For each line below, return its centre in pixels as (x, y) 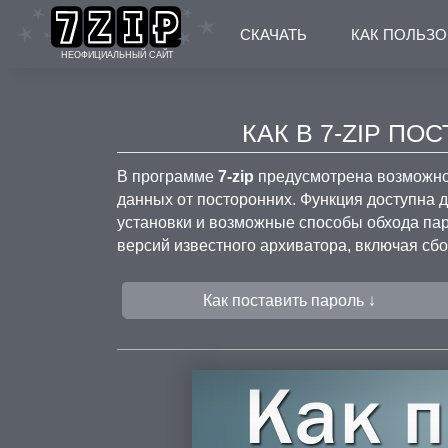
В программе (167, 176)
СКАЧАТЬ (273, 34)
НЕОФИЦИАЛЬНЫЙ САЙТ (117, 55)
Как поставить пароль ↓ (289, 300)
